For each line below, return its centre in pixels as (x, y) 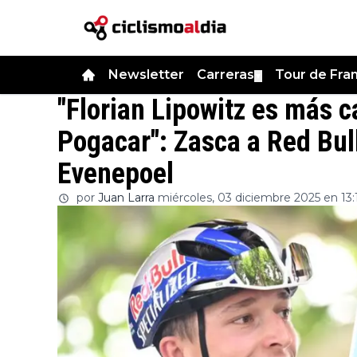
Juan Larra (126, 198)
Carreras (226, 75)
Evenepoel (116, 174)
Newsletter (146, 75)
